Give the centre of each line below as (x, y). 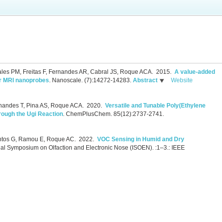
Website (182, 80)
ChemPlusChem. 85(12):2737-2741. (115, 114)
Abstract (144, 80)
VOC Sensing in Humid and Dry (141, 139)
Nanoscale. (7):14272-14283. (92, 80)
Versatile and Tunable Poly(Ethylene (155, 106)
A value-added (195, 72)
